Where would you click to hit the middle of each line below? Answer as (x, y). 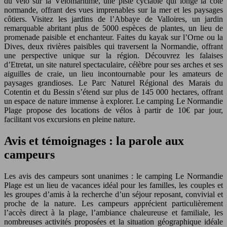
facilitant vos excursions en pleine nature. (70, 120)
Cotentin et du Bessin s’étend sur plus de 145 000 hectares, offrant (113, 92)
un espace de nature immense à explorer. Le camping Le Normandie (113, 101)
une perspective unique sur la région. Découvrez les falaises (113, 56)
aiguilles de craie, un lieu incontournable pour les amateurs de (113, 74)
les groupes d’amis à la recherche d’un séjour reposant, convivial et (113, 195)
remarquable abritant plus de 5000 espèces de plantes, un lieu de (113, 28)
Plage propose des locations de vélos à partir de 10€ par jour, (113, 110)
